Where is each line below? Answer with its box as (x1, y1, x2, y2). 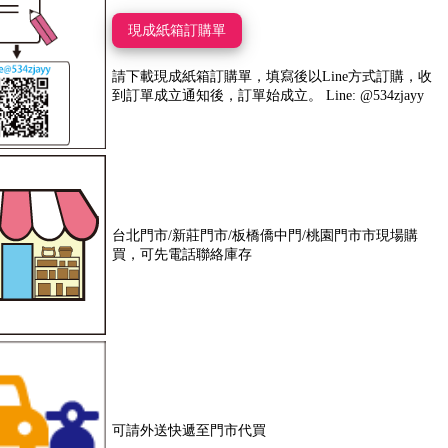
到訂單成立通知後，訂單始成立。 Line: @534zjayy (111, 87, 424, 103)
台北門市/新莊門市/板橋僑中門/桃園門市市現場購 (111, 227, 418, 243)
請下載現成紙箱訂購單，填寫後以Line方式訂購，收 (111, 68, 432, 84)
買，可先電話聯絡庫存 (111, 246, 252, 262)
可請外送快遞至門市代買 (111, 422, 266, 438)
